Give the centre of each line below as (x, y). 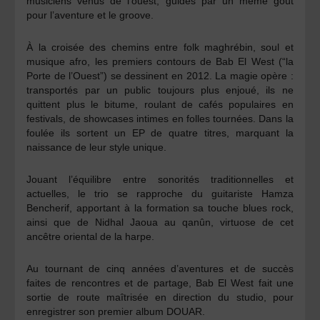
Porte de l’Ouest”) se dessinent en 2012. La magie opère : (160, 75)
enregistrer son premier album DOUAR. (116, 311)
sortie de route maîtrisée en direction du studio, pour (160, 297)
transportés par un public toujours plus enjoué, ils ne (160, 90)
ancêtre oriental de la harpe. (91, 236)
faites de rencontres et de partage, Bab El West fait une (160, 282)
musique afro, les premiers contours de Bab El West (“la (160, 61)
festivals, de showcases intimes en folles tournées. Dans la (160, 118)
